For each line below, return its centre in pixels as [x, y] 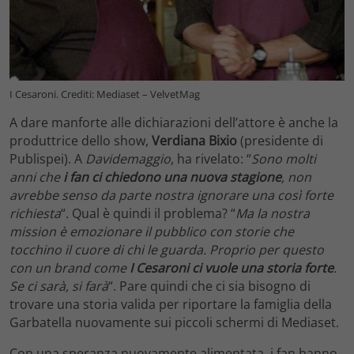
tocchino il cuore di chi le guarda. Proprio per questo [167, 250]
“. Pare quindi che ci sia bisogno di [209, 286]
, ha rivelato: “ [211, 159]
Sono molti [284, 159]
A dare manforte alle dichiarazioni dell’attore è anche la [174, 123]
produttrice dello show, [81, 141]
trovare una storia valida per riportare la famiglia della [171, 305]
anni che [36, 177]
